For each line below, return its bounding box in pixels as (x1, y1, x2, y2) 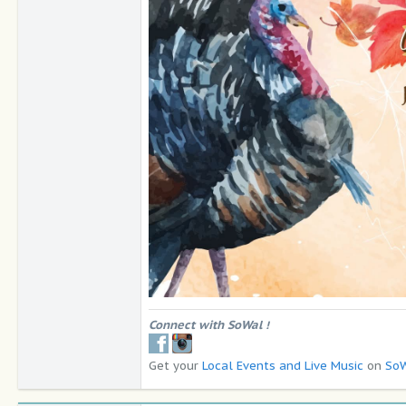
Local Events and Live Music (202, 358, 363, 374)
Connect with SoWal (149, 317, 266, 333)
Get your (149, 358, 202, 374)
